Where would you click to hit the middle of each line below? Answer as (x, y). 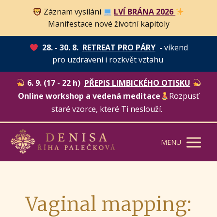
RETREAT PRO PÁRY (119, 47)
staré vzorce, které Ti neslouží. (108, 109)
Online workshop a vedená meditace (89, 96)
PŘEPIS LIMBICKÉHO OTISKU (137, 83)
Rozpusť (184, 96)
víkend (176, 47)
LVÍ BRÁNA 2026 (145, 12)
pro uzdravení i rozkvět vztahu (108, 60)
